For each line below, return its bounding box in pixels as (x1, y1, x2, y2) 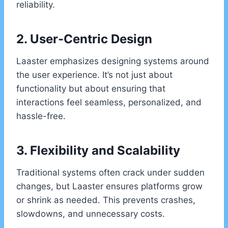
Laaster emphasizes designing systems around (16, 56, 209, 67)
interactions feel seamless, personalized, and (16, 97, 202, 108)
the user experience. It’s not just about (16, 70, 173, 80)
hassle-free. (16, 111, 66, 122)
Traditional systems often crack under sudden (16, 167, 205, 178)
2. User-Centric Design (16, 32, 152, 47)
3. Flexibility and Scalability (16, 143, 180, 158)
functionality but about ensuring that (16, 83, 165, 94)
